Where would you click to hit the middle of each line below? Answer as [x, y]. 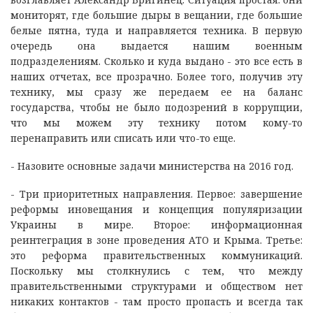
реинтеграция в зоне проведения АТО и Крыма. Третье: [156, 240]
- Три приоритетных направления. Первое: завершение [156, 194]
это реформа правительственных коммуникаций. [156, 255]
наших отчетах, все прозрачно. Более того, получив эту [156, 76]
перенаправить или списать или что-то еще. [123, 138]
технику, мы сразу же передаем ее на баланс [156, 92]
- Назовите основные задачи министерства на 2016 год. [152, 166]
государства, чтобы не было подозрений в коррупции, [156, 107]
